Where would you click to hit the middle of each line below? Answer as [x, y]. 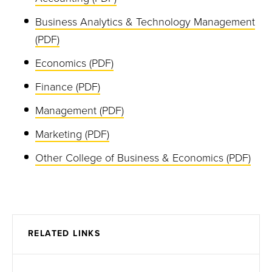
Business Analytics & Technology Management [145, 22]
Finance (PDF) [68, 87]
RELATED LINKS [64, 233]
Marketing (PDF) [72, 134]
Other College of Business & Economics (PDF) [143, 158]
